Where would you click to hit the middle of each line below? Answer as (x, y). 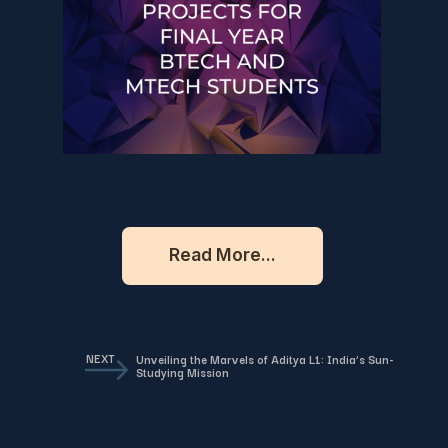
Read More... (222, 255)
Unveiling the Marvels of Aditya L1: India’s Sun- (264, 359)
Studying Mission (182, 372)
